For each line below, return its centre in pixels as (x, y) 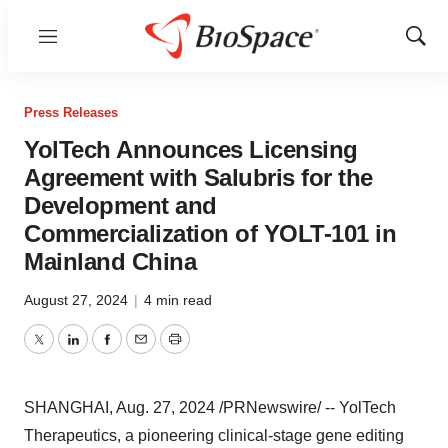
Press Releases (71, 112)
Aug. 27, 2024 (165, 407)
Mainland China (110, 261)
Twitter (61, 351)
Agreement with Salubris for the (198, 177)
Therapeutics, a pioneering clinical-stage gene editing (214, 435)
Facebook (141, 351)
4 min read (178, 300)
